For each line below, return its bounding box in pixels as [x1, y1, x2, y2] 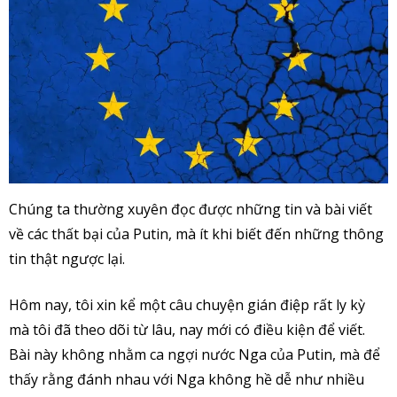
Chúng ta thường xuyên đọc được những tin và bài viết [9, 199, 372, 220]
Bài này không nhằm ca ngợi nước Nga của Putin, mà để [9, 345, 380, 365]
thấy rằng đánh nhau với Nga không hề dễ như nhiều [9, 370, 364, 390]
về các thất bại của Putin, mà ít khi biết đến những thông [9, 224, 384, 245]
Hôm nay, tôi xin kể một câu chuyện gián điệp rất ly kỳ [9, 295, 365, 315]
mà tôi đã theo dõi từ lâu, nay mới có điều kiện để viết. [9, 320, 365, 340]
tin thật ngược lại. [9, 249, 125, 269]
